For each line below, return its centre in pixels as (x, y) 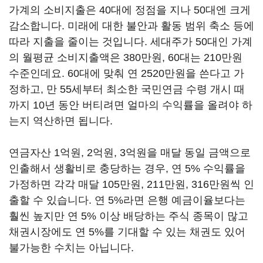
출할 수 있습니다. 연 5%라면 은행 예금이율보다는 (127, 200)
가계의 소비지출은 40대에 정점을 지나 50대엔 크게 (130, 10)
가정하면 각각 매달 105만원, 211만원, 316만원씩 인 (131, 184)
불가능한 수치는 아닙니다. (73, 248)
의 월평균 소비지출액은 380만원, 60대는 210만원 (126, 58)
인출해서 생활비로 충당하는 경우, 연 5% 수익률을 (127, 168)
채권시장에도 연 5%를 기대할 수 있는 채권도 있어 (127, 232)
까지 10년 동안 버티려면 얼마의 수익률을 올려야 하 (131, 105)
